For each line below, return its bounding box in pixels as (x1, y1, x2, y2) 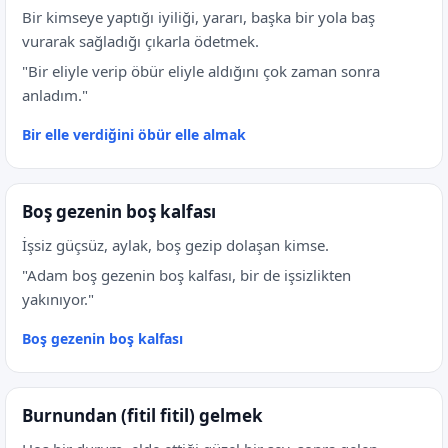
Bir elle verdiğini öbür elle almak (22, 125, 246, 144)
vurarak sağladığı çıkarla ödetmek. (22, 31, 259, 51)
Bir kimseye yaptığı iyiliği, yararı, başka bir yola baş (22, 7, 375, 27)
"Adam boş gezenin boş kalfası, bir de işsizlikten (22, 265, 351, 285)
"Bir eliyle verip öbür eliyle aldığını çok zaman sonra (22, 61, 380, 81)
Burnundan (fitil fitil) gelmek (22, 404, 263, 427)
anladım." (22, 85, 88, 105)
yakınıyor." (22, 289, 94, 309)
